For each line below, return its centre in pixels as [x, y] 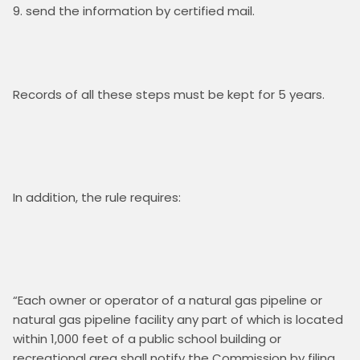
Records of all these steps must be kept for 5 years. [172, 94]
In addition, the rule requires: [97, 197]
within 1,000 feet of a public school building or [147, 338]
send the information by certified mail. [140, 10]
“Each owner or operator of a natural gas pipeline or [168, 300]
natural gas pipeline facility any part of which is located [178, 319]
